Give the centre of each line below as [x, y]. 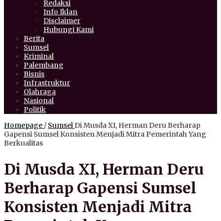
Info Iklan [60, 12]
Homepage [23, 126]
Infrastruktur [47, 83]
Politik [35, 110]
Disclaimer [62, 21]
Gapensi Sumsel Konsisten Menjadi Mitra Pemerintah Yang [105, 134]
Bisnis [34, 74]
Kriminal [39, 56]
